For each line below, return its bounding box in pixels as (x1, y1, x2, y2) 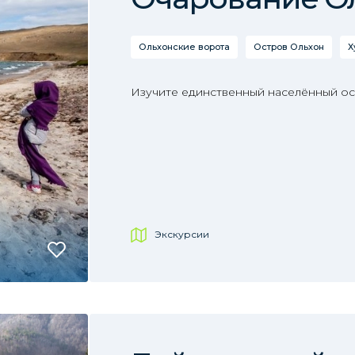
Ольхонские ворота (138, 41, 230, 52)
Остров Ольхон (253, 41, 324, 52)
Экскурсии (154, 228, 209, 240)
